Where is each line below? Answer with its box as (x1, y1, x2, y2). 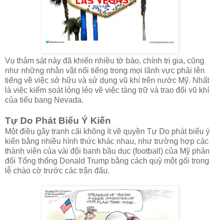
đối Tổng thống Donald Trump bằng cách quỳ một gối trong (5, 157, 209, 165)
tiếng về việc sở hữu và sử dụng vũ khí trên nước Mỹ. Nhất (5, 76, 209, 85)
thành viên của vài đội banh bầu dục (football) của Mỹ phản (5, 147, 210, 156)
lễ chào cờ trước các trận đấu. (5, 166, 110, 175)
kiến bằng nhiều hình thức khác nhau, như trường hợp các (5, 137, 209, 146)
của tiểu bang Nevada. (5, 96, 83, 105)
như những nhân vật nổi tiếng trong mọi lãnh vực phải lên (5, 66, 205, 75)
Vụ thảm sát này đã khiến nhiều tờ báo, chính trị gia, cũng (5, 56, 204, 65)
